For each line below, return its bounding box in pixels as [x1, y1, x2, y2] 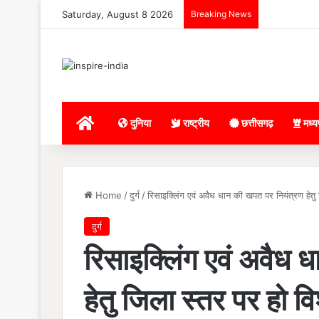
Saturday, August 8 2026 [62, 9, 173, 20]
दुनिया [128, 116, 151, 129]
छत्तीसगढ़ [239, 116, 273, 129]
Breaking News [191, 9, 251, 19]
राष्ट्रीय [181, 116, 209, 129]
